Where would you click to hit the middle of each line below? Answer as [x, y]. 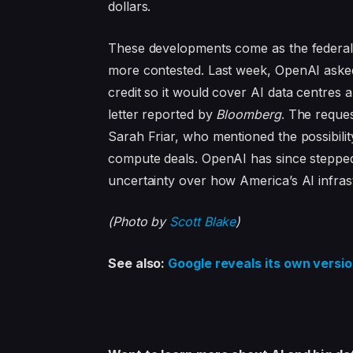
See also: [138, 264]
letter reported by [162, 114]
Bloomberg [249, 114]
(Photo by [139, 222]
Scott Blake [203, 222]
